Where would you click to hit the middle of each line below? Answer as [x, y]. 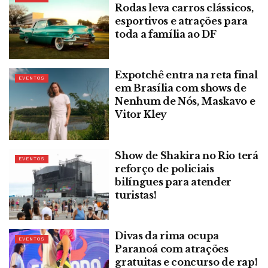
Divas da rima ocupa [167, 236]
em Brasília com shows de [181, 88]
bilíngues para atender [173, 182]
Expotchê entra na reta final [186, 75]
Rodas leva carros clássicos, [184, 7]
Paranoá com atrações [172, 249]
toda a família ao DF [166, 34]
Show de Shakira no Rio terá [187, 155]
